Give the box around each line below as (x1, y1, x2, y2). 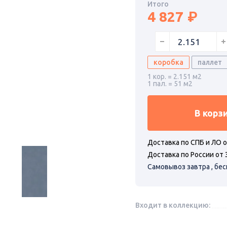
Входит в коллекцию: (135, 201, 210, 210)
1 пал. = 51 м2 (147, 80, 193, 88)
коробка (153, 58, 183, 67)
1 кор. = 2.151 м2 (147, 72, 202, 81)
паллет (197, 58, 222, 67)
